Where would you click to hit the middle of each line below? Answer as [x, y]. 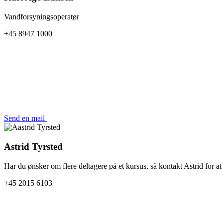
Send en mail [25, 118]
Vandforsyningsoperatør [42, 17]
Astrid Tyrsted [33, 146]
